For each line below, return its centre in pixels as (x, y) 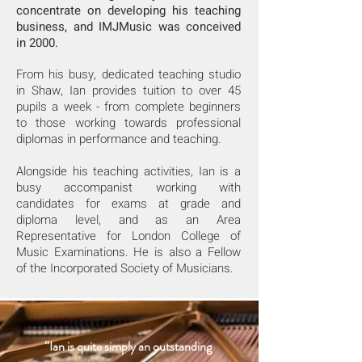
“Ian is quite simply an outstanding (128, 346)
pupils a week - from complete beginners (128, 107)
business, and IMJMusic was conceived (128, 27)
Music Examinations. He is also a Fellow (128, 252)
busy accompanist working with (128, 187)
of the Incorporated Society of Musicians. (125, 268)
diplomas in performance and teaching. (119, 139)
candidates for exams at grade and (128, 204)
